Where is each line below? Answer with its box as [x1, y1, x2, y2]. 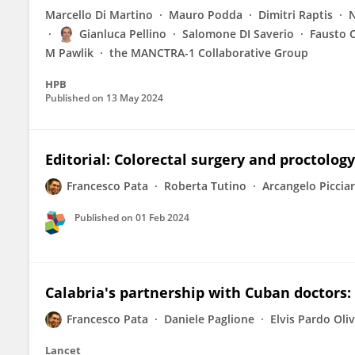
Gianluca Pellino [79, 26, 166, 41]
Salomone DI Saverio [182, 26, 294, 41]
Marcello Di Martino [45, 7, 153, 22]
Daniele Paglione [164, 311, 254, 326]
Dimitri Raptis [258, 7, 333, 22]
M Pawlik [45, 45, 94, 60]
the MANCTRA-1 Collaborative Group [109, 45, 308, 60]
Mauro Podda [169, 7, 242, 22]
